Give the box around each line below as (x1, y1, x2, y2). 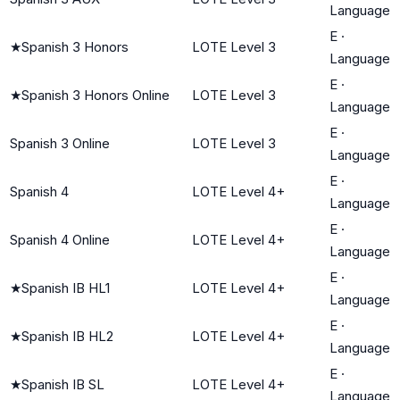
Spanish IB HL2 (21, 327, 113, 345)
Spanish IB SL (21, 375, 104, 393)
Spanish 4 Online (10, 230, 110, 248)
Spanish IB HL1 (21, 279, 110, 296)
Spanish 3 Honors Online (21, 86, 170, 104)
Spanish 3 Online (10, 134, 110, 152)
